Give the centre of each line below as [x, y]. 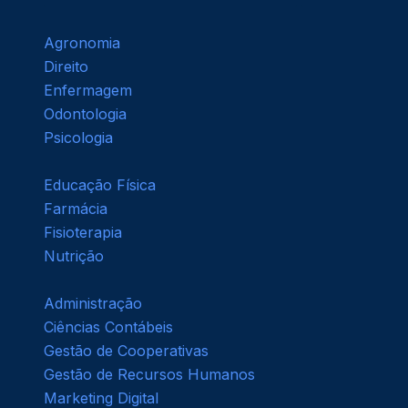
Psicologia [78, 138]
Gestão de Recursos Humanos [149, 375]
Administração [93, 304]
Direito [66, 67]
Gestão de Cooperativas [126, 351]
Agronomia [82, 43]
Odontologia [85, 114]
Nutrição [74, 256]
